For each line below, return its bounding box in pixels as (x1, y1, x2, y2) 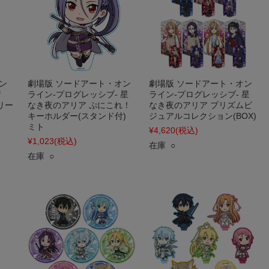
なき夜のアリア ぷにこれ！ (28, 100, 131, 110)
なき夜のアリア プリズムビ (149, 100, 252, 110)
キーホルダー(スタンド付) (28, 111, 126, 121)
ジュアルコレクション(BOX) (149, 111, 256, 121)
